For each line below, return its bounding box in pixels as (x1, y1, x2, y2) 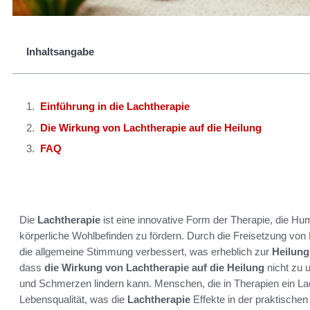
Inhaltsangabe (26, 46, 94, 58)
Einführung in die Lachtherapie (40, 100, 190, 113)
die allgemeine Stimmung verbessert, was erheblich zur (19, 246, 272, 258)
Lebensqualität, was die (19, 293, 127, 306)
